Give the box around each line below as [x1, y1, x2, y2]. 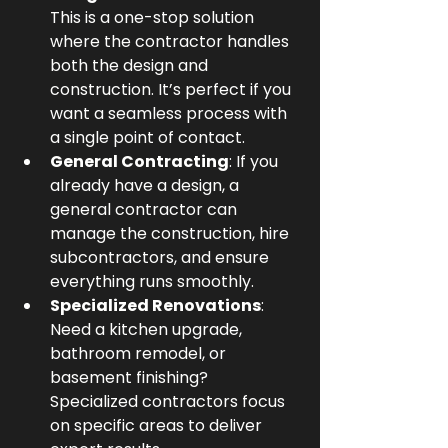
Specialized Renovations [50, 294, 261, 317]
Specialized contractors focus [50, 390, 289, 413]
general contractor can [50, 198, 241, 221]
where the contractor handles [50, 30, 293, 53]
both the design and [50, 54, 212, 77]
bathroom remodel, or [50, 342, 230, 365]
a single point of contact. [50, 126, 245, 149]
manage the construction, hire [50, 222, 293, 245]
